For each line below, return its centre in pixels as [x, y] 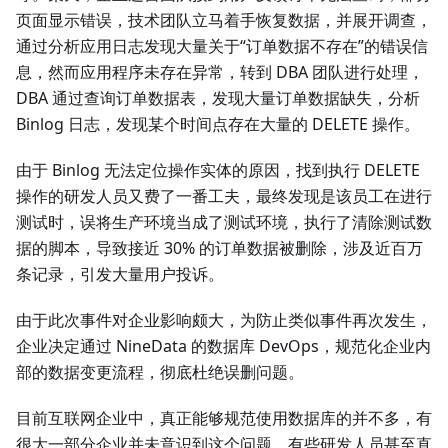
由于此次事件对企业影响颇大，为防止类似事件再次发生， [224, 320]
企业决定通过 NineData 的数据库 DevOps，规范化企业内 [223, 346]
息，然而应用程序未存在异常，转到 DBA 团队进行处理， [220, 72]
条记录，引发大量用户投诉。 [120, 274]
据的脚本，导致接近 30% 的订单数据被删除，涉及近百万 [219, 248]
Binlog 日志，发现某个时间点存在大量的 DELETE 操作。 [218, 124]
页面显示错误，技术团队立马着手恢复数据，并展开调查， [224, 20]
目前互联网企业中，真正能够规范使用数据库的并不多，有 [224, 418]
